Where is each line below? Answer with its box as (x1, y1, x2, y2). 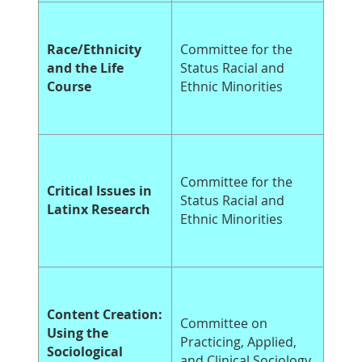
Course (47, 78, 91, 96)
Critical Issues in (47, 182, 152, 200)
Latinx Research (47, 200, 150, 219)
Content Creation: (47, 305, 162, 324)
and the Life (47, 59, 124, 78)
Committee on (180, 314, 267, 333)
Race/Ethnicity (47, 40, 141, 59)
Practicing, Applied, (180, 333, 297, 351)
